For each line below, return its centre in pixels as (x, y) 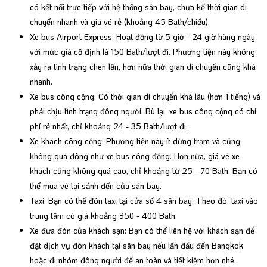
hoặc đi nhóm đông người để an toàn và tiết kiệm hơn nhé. (133, 260)
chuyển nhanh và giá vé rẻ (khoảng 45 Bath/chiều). (120, 21)
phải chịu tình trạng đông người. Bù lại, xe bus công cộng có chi (143, 111)
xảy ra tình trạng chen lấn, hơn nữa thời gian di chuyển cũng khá (143, 66)
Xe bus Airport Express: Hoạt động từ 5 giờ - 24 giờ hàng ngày (142, 36)
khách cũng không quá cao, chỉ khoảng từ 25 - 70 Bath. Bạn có (144, 170)
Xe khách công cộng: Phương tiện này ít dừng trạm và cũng (135, 141)
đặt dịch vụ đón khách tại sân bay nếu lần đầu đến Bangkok (136, 245)
